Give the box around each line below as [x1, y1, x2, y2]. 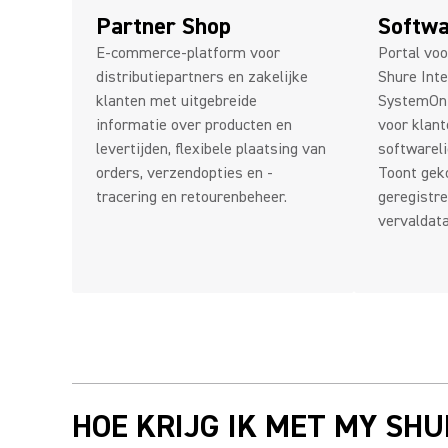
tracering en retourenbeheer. [96, 187, 287, 207]
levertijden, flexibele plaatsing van [96, 139, 326, 159]
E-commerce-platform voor [96, 43, 280, 63]
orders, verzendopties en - [96, 163, 273, 183]
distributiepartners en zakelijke [96, 67, 308, 87]
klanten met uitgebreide [96, 91, 257, 111]
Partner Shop [96, 11, 231, 42]
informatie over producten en [96, 115, 292, 135]
